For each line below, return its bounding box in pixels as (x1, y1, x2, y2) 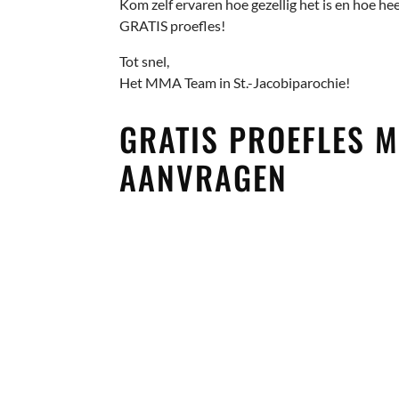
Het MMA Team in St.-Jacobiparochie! (119, 73, 351, 91)
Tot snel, (119, 52, 170, 69)
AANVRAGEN (119, 153, 289, 201)
